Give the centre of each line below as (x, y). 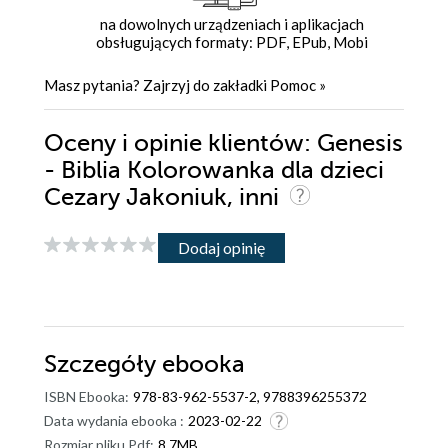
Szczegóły (103, 365)
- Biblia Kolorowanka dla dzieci (214, 171)
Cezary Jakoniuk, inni (164, 198)
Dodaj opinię (221, 247)
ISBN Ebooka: (86, 397)
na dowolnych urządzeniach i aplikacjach (231, 24)
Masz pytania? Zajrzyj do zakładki (157, 85)
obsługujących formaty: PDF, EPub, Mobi (231, 42)
